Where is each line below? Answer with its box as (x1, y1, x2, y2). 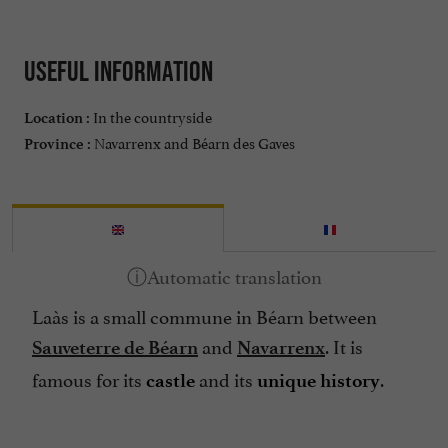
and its (195, 363, 257, 392)
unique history (257, 368, 380, 392)
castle (146, 368, 195, 392)
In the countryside (90, 103, 212, 127)
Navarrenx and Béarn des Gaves (91, 129, 295, 153)
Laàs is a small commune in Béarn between (32, 300, 377, 329)
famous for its (32, 363, 146, 392)
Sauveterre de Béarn (32, 335, 198, 359)
